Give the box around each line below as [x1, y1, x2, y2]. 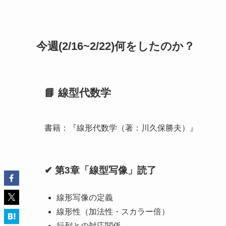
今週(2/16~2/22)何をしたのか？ [36, 39, 195, 52]
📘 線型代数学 [44, 86, 111, 98]
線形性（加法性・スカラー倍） [56, 207, 169, 216]
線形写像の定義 [56, 193, 113, 202]
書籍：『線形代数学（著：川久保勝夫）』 [44, 123, 198, 132]
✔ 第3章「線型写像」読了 [44, 165, 156, 176]
